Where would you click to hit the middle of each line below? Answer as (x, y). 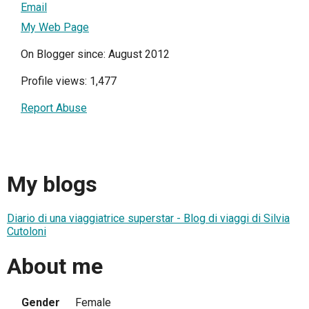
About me (55, 266)
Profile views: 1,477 (69, 81)
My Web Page (55, 28)
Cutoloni (27, 232)
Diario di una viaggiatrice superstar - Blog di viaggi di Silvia (148, 219)
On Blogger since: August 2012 (95, 54)
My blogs (52, 184)
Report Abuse (54, 108)
